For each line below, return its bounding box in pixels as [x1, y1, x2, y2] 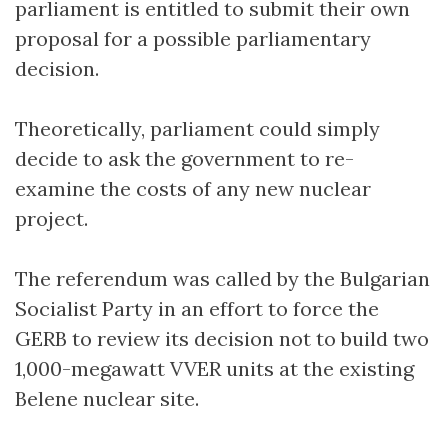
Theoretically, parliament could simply [15, 115, 380, 141]
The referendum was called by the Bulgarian [15, 265, 430, 291]
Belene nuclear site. [15, 385, 199, 411]
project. [15, 205, 88, 231]
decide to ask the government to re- [15, 145, 354, 171]
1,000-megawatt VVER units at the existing [15, 355, 414, 381]
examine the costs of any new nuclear [15, 175, 371, 201]
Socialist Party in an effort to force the [15, 295, 379, 321]
